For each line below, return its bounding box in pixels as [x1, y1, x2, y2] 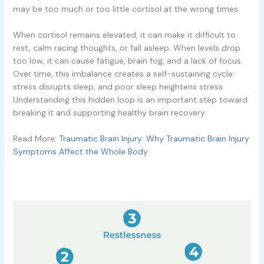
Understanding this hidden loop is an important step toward [12, 94, 247, 105]
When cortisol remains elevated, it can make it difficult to [12, 29, 236, 41]
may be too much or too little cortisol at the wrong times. [12, 3, 240, 14]
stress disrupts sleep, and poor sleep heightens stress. [12, 81, 225, 93]
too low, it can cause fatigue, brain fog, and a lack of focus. [12, 55, 243, 67]
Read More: [12, 133, 59, 144]
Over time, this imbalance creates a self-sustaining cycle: [12, 68, 235, 80]
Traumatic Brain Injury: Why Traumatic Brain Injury [58, 133, 249, 144]
